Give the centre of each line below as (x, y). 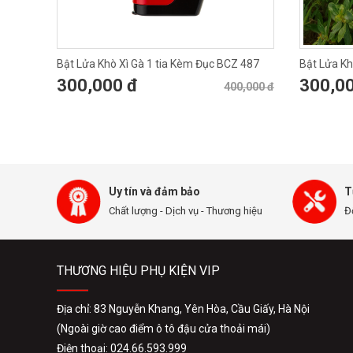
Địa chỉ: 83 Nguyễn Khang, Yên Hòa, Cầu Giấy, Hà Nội (183, 309)
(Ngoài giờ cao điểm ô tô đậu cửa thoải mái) (163, 329)
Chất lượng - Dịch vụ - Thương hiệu (186, 211)
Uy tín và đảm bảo (154, 191)
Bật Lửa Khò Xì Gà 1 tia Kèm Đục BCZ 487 (158, 64)
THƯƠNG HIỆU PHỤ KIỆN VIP (138, 271)
